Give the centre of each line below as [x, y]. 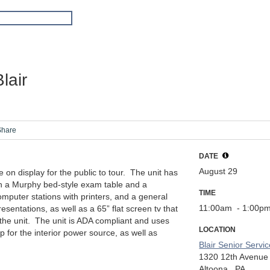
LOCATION [218, 230]
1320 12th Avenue [234, 257]
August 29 [218, 171]
